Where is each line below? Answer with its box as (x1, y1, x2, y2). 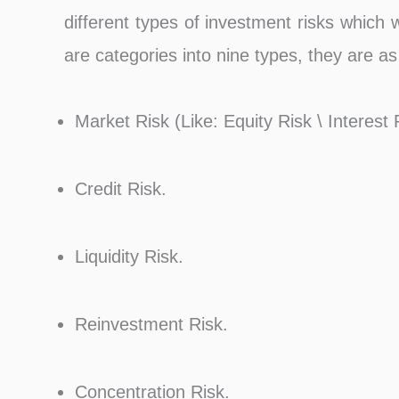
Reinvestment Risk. (75, 314, 228, 334)
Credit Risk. (75, 179, 167, 199)
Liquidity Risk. (75, 247, 183, 266)
